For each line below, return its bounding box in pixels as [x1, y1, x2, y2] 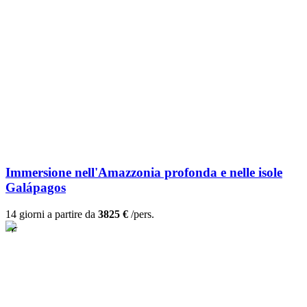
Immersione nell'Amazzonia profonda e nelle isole [5, 165, 282, 180]
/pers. [128, 208, 154, 221]
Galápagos [5, 180, 66, 195]
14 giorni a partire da [5, 208, 98, 221]
